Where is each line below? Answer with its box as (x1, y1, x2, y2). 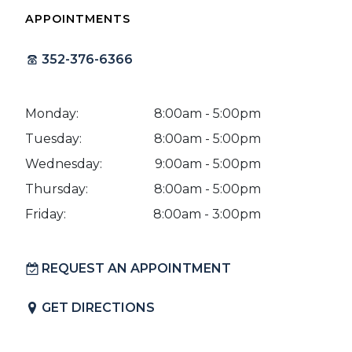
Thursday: (25, 181, 88, 196)
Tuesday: (25, 131, 82, 146)
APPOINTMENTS (25, 12, 130, 26)
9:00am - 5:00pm (155, 156, 261, 171)
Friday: (25, 207, 66, 222)
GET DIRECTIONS (42, 300, 155, 315)
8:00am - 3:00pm (153, 207, 261, 222)
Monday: (25, 106, 79, 121)
